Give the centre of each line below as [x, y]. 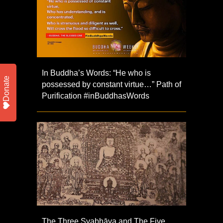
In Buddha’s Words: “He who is [96, 73]
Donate [6, 89]
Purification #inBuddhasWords [96, 96]
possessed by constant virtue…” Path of [111, 84]
